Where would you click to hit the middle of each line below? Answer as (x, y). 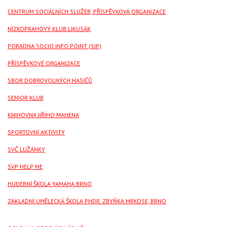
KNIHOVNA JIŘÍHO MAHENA (43, 115)
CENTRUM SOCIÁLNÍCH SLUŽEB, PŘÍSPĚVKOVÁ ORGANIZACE (87, 12)
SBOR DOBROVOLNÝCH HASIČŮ (50, 81)
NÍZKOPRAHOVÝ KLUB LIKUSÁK (49, 29)
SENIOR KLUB (26, 98)
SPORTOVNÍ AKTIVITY (36, 132)
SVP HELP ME (25, 167)
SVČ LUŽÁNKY (26, 149)
